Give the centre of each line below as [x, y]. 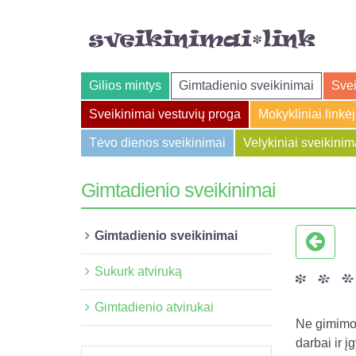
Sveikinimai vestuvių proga [165, 114]
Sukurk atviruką [138, 271]
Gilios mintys [125, 85]
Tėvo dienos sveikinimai [157, 143]
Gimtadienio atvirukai [154, 307]
